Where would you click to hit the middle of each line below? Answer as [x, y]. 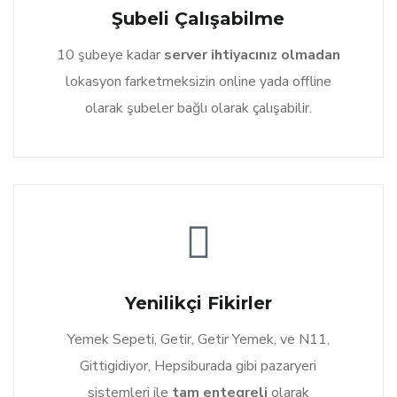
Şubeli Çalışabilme [198, 19]
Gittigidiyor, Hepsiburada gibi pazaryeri [198, 366]
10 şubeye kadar [108, 55]
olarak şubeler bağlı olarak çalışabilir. [198, 109]
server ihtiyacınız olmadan [250, 55]
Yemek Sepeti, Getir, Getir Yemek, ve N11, [198, 340]
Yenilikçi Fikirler [198, 304]
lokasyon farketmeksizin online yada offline [198, 82]
